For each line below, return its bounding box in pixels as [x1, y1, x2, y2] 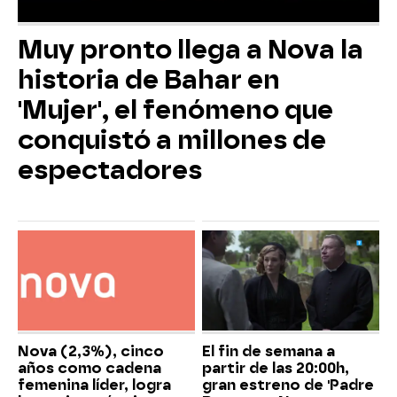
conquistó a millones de [18, 125, 326, 156]
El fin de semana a [202, 342, 335, 360]
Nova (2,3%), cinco [18, 342, 164, 360]
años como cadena [18, 359, 161, 377]
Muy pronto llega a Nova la [18, 35, 363, 66]
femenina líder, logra [18, 376, 171, 393]
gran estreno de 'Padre [202, 376, 374, 393]
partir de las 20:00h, [202, 359, 349, 377]
